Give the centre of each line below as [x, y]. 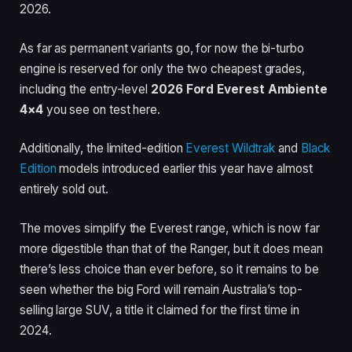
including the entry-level [86, 89]
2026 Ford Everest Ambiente [240, 89]
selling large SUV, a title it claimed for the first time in [159, 310]
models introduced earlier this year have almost [184, 169]
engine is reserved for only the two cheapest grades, [163, 68]
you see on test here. [102, 109]
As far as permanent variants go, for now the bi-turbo [162, 48]
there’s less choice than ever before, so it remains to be [169, 269]
